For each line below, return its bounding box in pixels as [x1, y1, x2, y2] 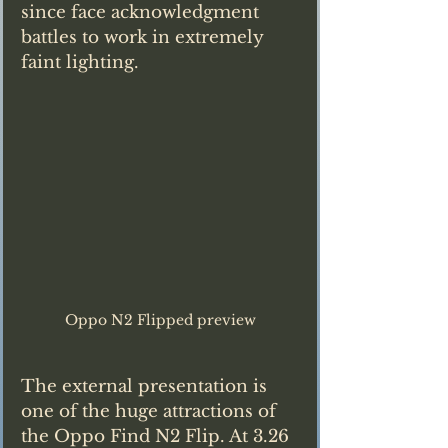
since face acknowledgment [21, 2, 264, 24]
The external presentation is [21, 375, 272, 397]
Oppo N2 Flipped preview [64, 310, 256, 329]
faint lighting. [21, 52, 139, 74]
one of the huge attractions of [21, 400, 281, 422]
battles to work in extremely [21, 27, 268, 49]
